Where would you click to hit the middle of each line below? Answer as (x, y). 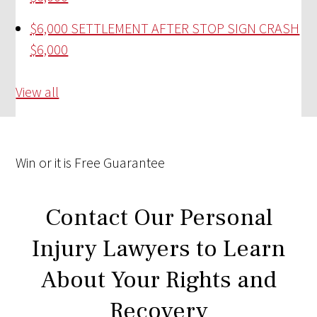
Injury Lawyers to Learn (158, 249)
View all (38, 92)
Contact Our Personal (158, 218)
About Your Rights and (158, 280)
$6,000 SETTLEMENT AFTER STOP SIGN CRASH (165, 28)
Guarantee (134, 163)
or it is (56, 163)
